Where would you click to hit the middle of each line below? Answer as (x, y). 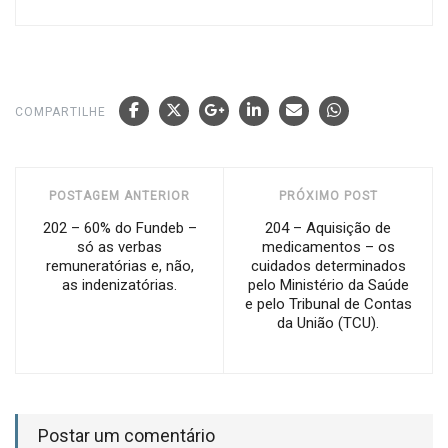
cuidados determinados (328, 266)
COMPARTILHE (60, 112)
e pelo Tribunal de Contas (328, 304)
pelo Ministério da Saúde (328, 285)
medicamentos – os (328, 247)
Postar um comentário (126, 435)
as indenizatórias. (119, 285)
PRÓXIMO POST (328, 196)
